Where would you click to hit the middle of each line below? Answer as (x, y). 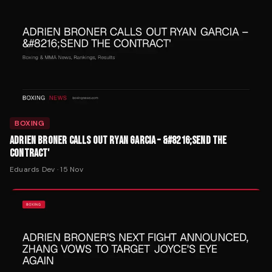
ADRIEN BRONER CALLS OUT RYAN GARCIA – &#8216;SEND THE (118, 140)
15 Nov (72, 169)
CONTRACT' (30, 153)
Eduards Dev (32, 169)
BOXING (30, 123)
